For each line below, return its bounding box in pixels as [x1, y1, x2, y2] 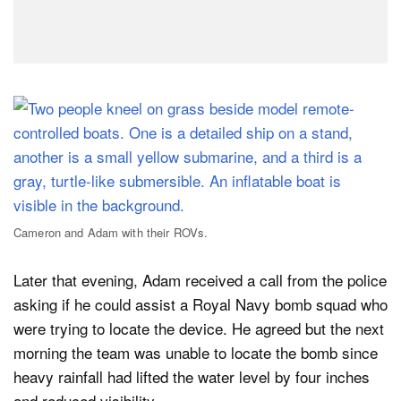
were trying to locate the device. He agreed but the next [13, 317, 384, 340]
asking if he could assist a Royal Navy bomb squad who [13, 293, 388, 316]
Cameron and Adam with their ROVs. [13, 223, 209, 241]
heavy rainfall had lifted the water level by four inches [13, 365, 370, 388]
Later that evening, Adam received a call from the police [13, 269, 387, 292]
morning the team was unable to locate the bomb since [13, 341, 378, 364]
